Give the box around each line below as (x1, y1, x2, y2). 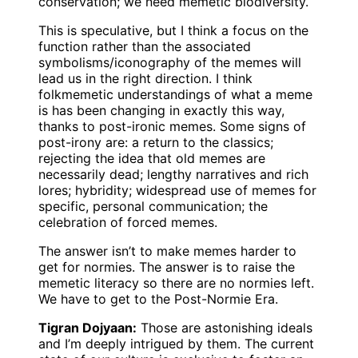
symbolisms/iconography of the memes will (38, 54, 301, 70)
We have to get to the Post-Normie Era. (38, 290, 278, 307)
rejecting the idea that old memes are (38, 149, 265, 166)
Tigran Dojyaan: (38, 319, 137, 336)
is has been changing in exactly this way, (38, 101, 284, 118)
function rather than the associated (38, 38, 251, 54)
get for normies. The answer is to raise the (38, 258, 295, 275)
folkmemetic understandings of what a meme (38, 86, 312, 102)
